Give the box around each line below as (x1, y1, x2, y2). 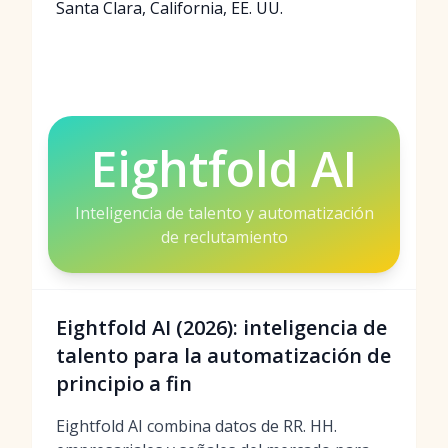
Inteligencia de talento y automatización (74, 202, 374, 224)
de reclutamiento (160, 226, 288, 248)
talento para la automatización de (56, 342, 391, 369)
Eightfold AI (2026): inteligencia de (56, 314, 387, 341)
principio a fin (56, 370, 192, 397)
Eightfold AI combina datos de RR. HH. (56, 415, 337, 437)
